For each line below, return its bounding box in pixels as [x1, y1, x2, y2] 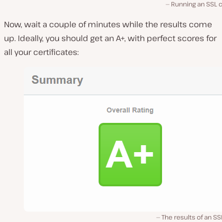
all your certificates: [4, 47, 79, 58]
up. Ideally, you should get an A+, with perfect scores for [4, 33, 217, 44]
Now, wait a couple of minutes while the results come [4, 19, 212, 30]
